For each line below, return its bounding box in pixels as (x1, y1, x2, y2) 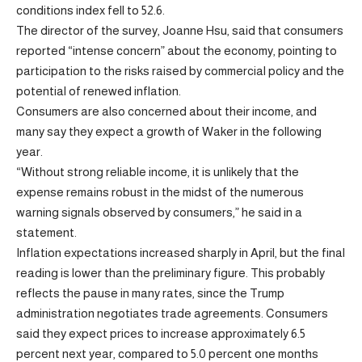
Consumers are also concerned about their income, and (16, 104, 317, 118)
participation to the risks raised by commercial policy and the (16, 64, 344, 78)
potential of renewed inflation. (16, 84, 181, 98)
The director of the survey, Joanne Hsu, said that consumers (16, 23, 343, 37)
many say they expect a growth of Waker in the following (16, 124, 322, 138)
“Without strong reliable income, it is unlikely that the (16, 165, 299, 179)
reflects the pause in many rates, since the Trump (16, 286, 284, 300)
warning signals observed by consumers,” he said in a (16, 205, 302, 219)
